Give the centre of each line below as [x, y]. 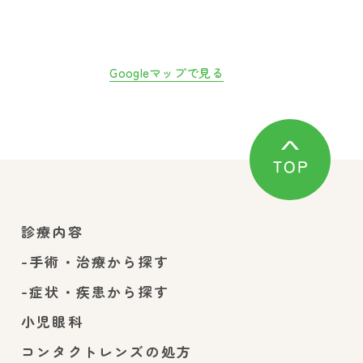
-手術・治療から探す [96, 261]
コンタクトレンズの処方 [107, 351]
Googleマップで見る [167, 72]
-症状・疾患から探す [96, 291]
